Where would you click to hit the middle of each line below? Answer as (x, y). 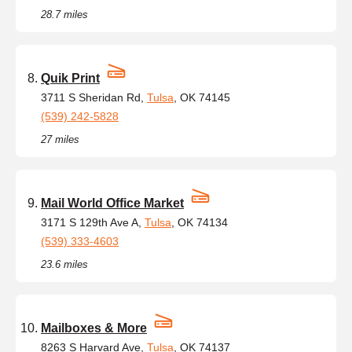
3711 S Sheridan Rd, (94, 97)
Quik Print (70, 78)
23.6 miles (64, 264)
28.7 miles (64, 14)
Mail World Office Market (112, 203)
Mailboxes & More (94, 328)
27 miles (60, 139)
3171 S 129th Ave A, (93, 222)
